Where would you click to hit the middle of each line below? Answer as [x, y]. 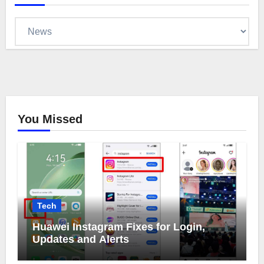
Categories [37, 24]
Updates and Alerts [80, 239]
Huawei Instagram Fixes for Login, [118, 227]
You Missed [50, 119]
